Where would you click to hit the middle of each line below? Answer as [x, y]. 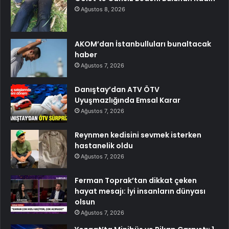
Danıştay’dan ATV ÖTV [117, 90]
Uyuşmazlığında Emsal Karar [128, 100]
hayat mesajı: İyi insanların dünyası [140, 191]
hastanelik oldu [104, 146]
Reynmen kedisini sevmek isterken [138, 135]
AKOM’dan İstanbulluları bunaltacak [143, 44]
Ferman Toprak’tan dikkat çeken [136, 181]
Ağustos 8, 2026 [103, 9]
